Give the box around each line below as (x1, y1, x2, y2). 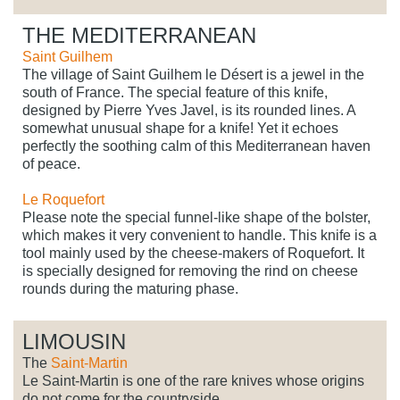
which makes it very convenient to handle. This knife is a (22, 228, 377, 244)
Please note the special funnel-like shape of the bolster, (22, 210, 371, 226)
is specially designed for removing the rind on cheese (22, 263, 358, 279)
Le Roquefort (22, 192, 104, 208)
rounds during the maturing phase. (22, 281, 238, 297)
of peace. (22, 156, 80, 172)
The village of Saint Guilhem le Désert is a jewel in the (22, 67, 364, 83)
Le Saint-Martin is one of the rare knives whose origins (22, 373, 364, 389)
